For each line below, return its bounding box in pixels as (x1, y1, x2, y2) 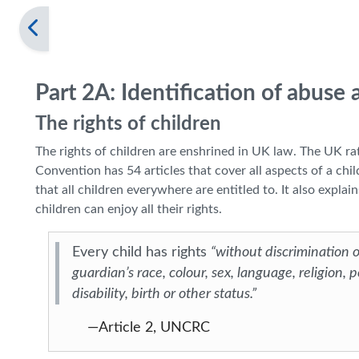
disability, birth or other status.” (72, 287, 256, 301)
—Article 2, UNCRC (87, 321, 210, 334)
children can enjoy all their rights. (35, 203, 222, 216)
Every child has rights (72, 245, 211, 259)
